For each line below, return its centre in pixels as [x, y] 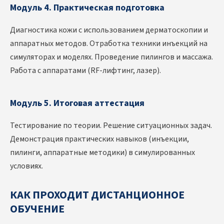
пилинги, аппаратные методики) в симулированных [102, 153]
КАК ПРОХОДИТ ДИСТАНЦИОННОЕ [97, 195]
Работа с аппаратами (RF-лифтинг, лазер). [85, 71]
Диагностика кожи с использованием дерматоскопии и [109, 30]
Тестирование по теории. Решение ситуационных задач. [111, 126]
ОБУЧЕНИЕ [37, 209]
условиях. [26, 166]
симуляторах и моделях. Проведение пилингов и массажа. [111, 57]
